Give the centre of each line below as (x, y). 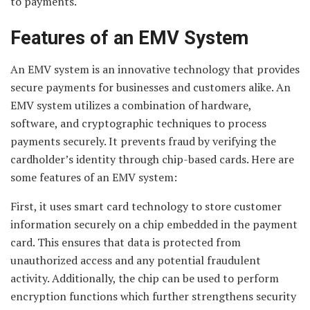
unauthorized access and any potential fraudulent (136, 260)
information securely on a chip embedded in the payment (154, 224)
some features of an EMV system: (94, 177)
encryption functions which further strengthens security (153, 296)
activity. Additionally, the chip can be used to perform (145, 278)
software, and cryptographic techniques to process (138, 123)
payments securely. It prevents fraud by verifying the (143, 141)
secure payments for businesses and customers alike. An (151, 87)
